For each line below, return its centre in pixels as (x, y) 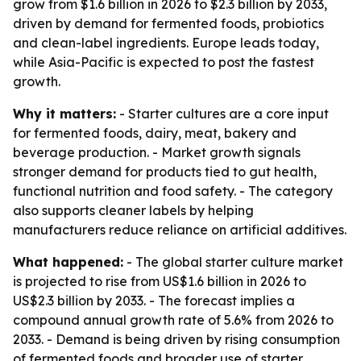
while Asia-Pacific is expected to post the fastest (164, 62)
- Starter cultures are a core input (222, 114)
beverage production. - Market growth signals (157, 152)
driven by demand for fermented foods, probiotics (168, 23)
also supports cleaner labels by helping (133, 210)
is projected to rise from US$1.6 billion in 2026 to (160, 281)
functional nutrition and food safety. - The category (173, 191)
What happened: (68, 262)
